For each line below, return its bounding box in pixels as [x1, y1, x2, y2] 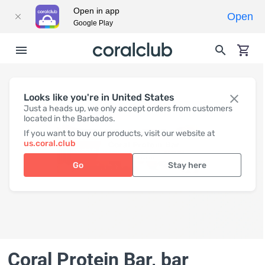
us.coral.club [24, 138, 76, 148]
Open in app [73, 6, 119, 15]
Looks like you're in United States [24, 92, 174, 103]
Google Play [73, 19, 113, 27]
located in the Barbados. [24, 114, 115, 124]
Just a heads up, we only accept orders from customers [24, 104, 232, 114]
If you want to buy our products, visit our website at [24, 128, 215, 138]
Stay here [167, 160, 206, 170]
